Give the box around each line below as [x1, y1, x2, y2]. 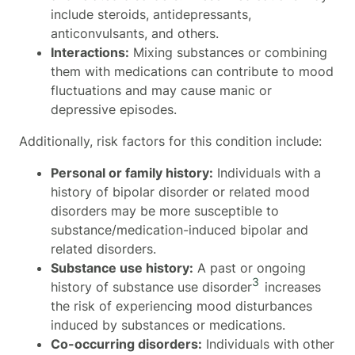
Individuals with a [213, 164, 321, 181]
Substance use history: [51, 259, 193, 276]
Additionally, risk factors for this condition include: [19, 132, 326, 149]
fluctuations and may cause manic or [51, 82, 272, 98]
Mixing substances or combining [129, 44, 327, 60]
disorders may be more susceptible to [51, 202, 279, 219]
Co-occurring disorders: [51, 335, 202, 352]
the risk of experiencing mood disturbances [51, 297, 312, 314]
